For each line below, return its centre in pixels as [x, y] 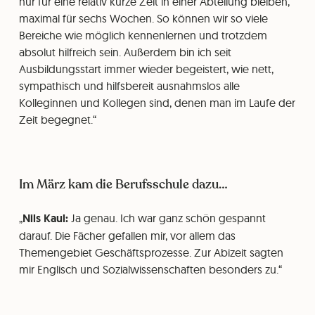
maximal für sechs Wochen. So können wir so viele [143, 18]
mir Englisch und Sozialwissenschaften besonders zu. [148, 269]
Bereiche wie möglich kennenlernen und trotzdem [143, 35]
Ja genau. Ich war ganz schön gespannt [168, 218]
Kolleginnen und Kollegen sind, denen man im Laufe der [157, 103]
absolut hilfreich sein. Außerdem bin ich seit [125, 52]
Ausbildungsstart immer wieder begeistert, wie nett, [146, 69]
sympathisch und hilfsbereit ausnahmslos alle [129, 86]
